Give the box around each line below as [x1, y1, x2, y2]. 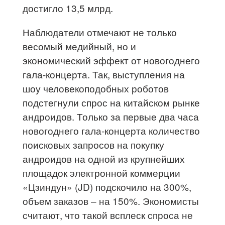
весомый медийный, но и [23, 39, 137, 53]
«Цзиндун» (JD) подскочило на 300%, [23, 179, 192, 193]
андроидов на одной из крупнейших [23, 151, 185, 165]
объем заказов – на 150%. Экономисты [23, 193, 199, 207]
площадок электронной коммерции [23, 165, 181, 179]
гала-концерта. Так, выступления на [23, 67, 185, 81]
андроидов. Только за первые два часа [23, 109, 199, 123]
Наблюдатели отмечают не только [23, 25, 177, 39]
